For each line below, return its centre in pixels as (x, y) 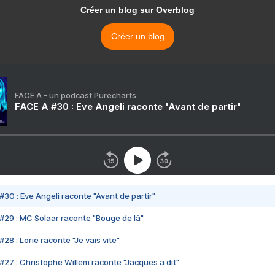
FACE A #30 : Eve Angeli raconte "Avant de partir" (128, 107)
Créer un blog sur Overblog (137, 10)
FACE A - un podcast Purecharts (76, 95)
